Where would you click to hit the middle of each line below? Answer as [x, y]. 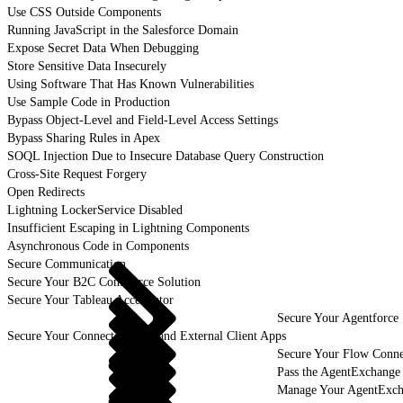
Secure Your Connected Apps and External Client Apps [147, 336]
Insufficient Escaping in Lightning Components [128, 228]
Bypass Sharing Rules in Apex [84, 138]
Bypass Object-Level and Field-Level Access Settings [143, 120]
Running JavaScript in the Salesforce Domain [123, 30]
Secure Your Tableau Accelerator [90, 300]
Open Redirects [46, 192]
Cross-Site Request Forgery [77, 174]
